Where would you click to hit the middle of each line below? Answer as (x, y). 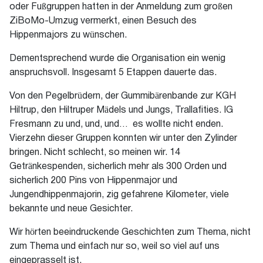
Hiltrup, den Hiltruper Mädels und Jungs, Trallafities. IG (121, 111)
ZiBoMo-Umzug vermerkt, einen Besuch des (103, 21)
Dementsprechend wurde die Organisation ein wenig (117, 59)
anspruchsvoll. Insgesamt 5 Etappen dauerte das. (113, 73)
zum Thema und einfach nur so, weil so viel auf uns (114, 247)
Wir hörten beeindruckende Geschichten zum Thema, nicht (130, 233)
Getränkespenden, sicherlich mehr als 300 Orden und (118, 167)
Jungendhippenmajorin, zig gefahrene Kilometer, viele (119, 195)
